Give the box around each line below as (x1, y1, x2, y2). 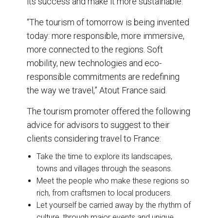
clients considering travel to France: (27, 133, 161, 144)
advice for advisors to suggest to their (27, 120, 170, 130)
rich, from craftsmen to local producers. (36, 188, 172, 198)
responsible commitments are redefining (27, 72, 180, 82)
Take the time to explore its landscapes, (36, 152, 172, 162)
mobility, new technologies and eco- (27, 58, 162, 69)
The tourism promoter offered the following (27, 106, 190, 117)
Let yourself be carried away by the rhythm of (36, 200, 191, 210)
